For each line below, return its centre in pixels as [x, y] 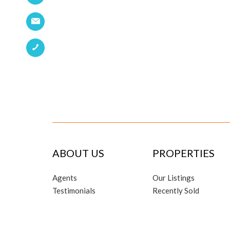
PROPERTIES [184, 153]
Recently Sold [176, 190]
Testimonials [74, 190]
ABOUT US [78, 153]
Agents [65, 177]
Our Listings [174, 177]
